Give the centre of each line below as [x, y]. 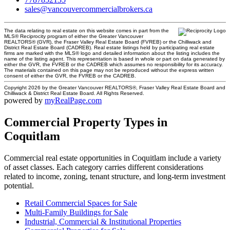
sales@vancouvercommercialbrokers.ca [89, 9]
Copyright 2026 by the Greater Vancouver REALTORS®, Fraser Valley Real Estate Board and [115, 88]
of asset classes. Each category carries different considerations [104, 167]
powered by [24, 101]
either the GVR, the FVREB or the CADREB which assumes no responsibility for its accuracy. [113, 65]
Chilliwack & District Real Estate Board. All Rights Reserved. [74, 93]
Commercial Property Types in [86, 122]
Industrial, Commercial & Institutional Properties [103, 222]
